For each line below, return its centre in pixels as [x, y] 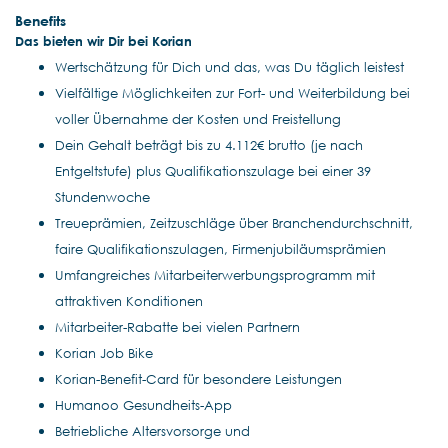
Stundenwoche [102, 196]
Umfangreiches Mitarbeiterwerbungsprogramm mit [215, 274]
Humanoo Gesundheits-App [143, 404]
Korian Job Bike [104, 352]
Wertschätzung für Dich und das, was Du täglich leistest [229, 66]
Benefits [40, 20]
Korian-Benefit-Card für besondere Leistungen [198, 378]
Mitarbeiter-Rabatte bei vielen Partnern [177, 326]
